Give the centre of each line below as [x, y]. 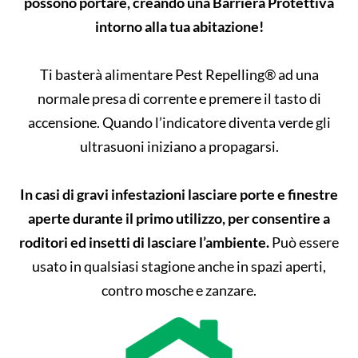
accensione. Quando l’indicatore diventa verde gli [179, 123]
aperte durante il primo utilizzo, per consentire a [179, 219]
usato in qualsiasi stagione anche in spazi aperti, [179, 267]
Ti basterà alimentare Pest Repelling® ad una [179, 75]
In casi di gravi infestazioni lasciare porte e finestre [179, 195]
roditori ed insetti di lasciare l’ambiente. [144, 243]
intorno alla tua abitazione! [179, 27]
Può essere [304, 243]
